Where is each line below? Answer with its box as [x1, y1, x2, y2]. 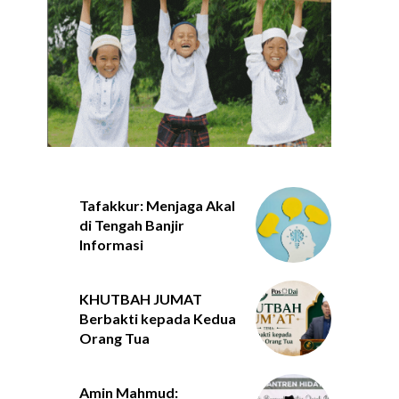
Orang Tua [78, 330, 150, 347]
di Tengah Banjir [78, 216, 184, 234]
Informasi [78, 236, 143, 254]
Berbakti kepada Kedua [78, 310, 236, 328]
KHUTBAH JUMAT [78, 290, 202, 308]
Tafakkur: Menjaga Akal [78, 197, 235, 215]
